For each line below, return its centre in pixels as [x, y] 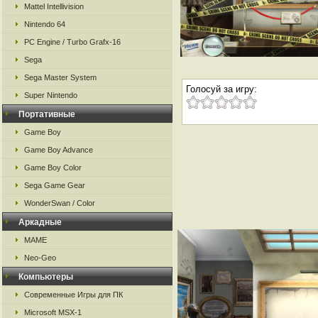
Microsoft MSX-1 [53, 312]
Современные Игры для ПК [73, 295]
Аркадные [40, 222]
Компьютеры [46, 277]
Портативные [47, 114]
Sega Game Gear [55, 185]
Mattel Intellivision [54, 6]
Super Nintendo [51, 95]
